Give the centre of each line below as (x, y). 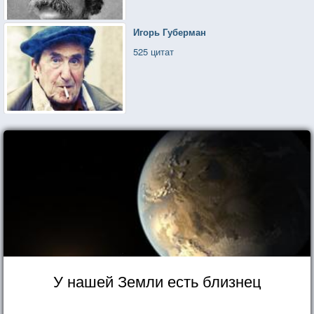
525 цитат (154, 51)
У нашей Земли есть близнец (157, 280)
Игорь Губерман (170, 32)
